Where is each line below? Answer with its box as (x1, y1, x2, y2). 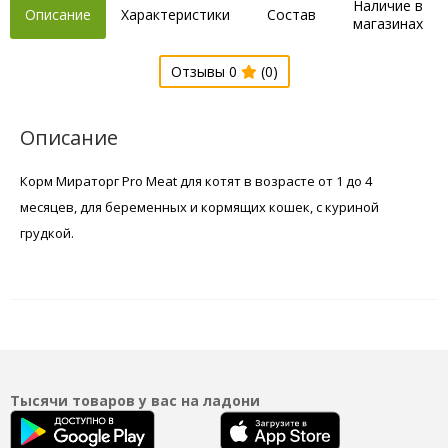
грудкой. (20, 223, 74, 242)
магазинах (353, 13, 423, 33)
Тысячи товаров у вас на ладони (10, 390, 260, 410)
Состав (267, 4, 316, 24)
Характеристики (121, 4, 230, 24)
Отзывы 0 (170, 61, 241, 81)
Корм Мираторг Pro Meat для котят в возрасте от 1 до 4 (20, 171, 372, 190)
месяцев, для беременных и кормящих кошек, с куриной (20, 197, 379, 216)
